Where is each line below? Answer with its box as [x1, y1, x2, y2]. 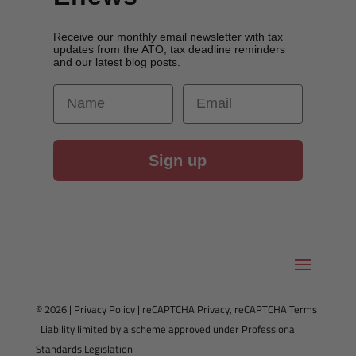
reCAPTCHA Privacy [141, 300, 230, 317]
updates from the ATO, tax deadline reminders [52, 42, 285, 56]
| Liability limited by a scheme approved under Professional [35, 320, 297, 337]
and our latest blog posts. [52, 55, 180, 68]
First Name [52, 83, 126, 99]
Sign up [149, 151, 207, 169]
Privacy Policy [73, 300, 135, 317]
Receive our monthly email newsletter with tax [52, 29, 283, 43]
